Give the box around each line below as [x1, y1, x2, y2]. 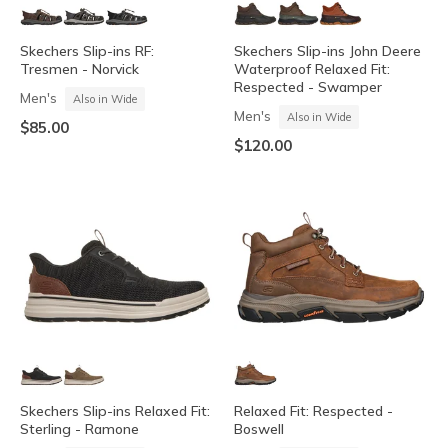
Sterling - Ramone [20, 419, 139, 438]
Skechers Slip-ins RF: [20, 42, 154, 61]
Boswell [234, 419, 284, 438]
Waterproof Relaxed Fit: [234, 60, 390, 79]
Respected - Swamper [234, 78, 382, 97]
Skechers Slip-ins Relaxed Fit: [20, 401, 210, 420]
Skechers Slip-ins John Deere [234, 42, 421, 61]
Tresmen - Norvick [20, 60, 139, 79]
